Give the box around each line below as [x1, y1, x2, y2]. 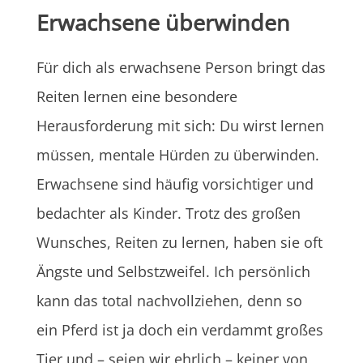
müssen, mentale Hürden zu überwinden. [36, 144, 319, 164]
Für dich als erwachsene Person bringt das [36, 57, 326, 77]
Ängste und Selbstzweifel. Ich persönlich [36, 261, 310, 281]
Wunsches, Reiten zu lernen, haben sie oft [36, 232, 322, 252]
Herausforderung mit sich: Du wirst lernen [36, 115, 324, 135]
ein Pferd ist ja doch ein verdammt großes [36, 319, 323, 340]
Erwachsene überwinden [36, 6, 290, 37]
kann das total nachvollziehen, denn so [36, 290, 302, 310]
